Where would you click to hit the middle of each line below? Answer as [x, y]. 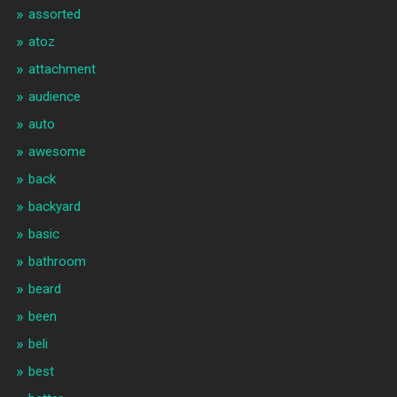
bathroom [57, 262]
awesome [57, 152]
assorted [54, 15]
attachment [62, 70]
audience [54, 97]
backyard [54, 207]
